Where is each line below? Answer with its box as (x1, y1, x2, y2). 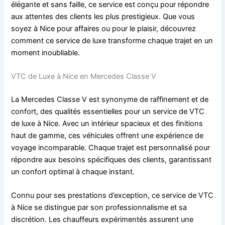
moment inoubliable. (11, 48, 80, 57)
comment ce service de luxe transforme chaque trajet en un (11, 36, 213, 45)
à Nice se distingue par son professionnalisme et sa (11, 203, 187, 212)
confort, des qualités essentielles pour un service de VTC (11, 106, 205, 116)
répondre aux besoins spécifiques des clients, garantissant (11, 155, 212, 164)
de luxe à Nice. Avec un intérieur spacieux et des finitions (11, 119, 203, 128)
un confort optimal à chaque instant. (11, 167, 135, 176)
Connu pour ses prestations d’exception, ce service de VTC (11, 191, 214, 200)
